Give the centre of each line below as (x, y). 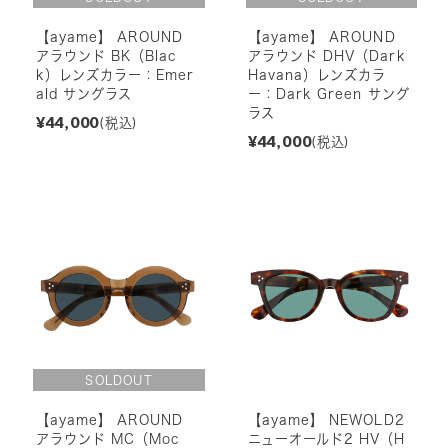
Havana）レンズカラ (317, 74)
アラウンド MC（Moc (108, 438)
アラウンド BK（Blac (106, 55)
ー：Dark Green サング (328, 93)
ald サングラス (84, 93)
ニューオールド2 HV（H (326, 438)
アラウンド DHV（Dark (326, 55)
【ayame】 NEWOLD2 (326, 419)
